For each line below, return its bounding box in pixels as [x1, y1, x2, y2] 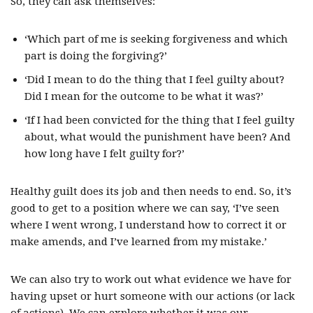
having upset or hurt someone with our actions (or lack [10, 290, 295, 303]
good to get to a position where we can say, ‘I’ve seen [10, 202, 279, 214]
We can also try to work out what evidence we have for [10, 273, 291, 286]
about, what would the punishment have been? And [24, 131, 291, 143]
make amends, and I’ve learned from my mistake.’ [10, 235, 267, 248]
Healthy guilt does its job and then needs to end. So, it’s [10, 185, 291, 198]
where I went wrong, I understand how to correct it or [10, 219, 286, 231]
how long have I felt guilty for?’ [24, 147, 184, 160]
